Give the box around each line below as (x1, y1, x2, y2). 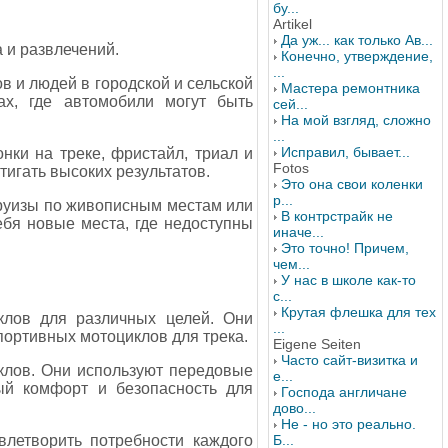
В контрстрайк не (281, 208, 393, 224)
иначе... (273, 224, 324, 240)
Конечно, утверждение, (281, 48, 433, 64)
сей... (273, 96, 308, 112)
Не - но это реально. (281, 416, 416, 432)
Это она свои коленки (281, 176, 423, 192)
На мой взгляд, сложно (281, 112, 431, 128)
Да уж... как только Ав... (281, 32, 433, 48)
